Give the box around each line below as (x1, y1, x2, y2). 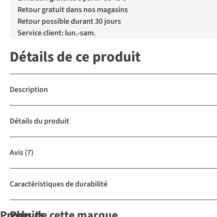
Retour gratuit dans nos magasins (17, 4, 128, 15)
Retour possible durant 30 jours (17, 16, 121, 27)
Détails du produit (10, 116, 69, 127)
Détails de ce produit (10, 46, 140, 68)
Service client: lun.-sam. (17, 28, 95, 39)
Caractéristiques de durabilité (10, 179, 108, 190)
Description (10, 84, 48, 95)
